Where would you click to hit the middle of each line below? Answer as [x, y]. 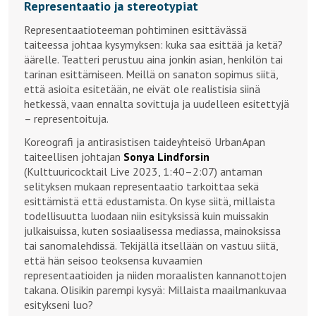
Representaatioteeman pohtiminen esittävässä [135, 29]
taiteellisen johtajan [74, 156]
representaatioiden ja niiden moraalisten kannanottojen [155, 275]
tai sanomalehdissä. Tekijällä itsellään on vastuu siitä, [151, 245]
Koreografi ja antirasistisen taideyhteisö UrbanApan [145, 141]
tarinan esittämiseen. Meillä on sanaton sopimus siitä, [151, 74]
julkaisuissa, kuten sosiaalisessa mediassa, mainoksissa [152, 230]
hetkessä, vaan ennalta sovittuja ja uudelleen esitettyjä [157, 103]
